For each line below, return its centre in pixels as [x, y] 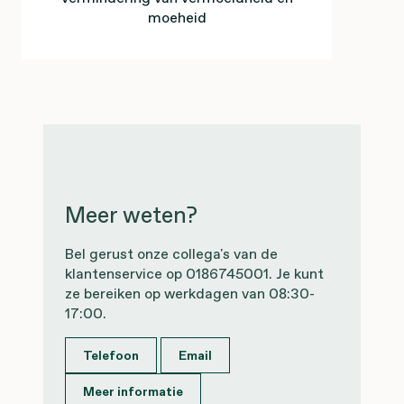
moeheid [177, 18]
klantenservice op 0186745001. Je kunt [194, 274]
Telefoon [111, 356]
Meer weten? [131, 216]
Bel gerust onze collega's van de [171, 254]
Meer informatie [133, 392]
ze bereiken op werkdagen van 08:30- [190, 294]
